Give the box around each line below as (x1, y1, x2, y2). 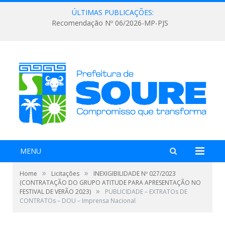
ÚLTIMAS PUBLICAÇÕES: (71, 8, 154, 17)
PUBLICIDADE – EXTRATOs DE (105, 187, 187, 196)
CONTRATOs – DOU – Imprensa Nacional (20, 196, 136, 205)
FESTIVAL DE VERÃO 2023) (20, 187, 91, 196)
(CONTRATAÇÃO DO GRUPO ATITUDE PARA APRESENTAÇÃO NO (20, 178, 201, 187)
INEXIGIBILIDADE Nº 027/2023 (93, 169, 176, 178)
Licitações (51, 169, 79, 178)
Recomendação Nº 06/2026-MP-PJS (52, 18, 168, 28)
